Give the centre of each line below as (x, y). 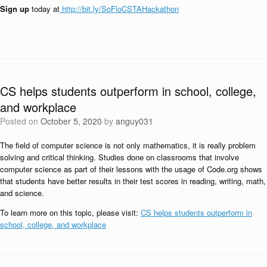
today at (44, 8)
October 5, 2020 (71, 121)
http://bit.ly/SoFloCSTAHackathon (119, 8)
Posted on (23, 121)
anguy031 (134, 121)
